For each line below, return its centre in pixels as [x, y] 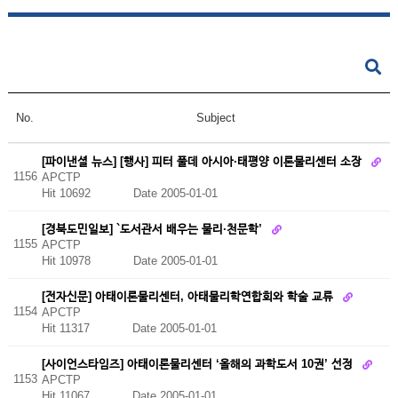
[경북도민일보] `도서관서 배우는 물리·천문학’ [153, 228]
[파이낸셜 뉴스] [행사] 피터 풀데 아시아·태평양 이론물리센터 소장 [203, 161]
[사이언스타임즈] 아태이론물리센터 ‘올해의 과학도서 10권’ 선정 [199, 363]
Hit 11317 [87, 329]
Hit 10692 [87, 194]
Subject [215, 118]
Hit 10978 [87, 261]
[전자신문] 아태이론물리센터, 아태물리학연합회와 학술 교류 [189, 296]
